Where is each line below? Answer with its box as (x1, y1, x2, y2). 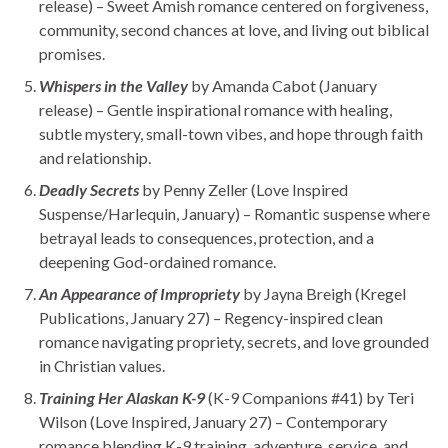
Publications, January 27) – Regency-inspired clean (39, 307, 383, 327)
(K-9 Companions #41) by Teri (208, 387, 414, 407)
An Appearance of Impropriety (39, 283, 240, 303)
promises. (39, 43, 105, 63)
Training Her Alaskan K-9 (39, 387, 205, 407)
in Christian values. (39, 355, 165, 375)
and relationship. (39, 147, 151, 167)
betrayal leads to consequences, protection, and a (39, 227, 374, 247)
